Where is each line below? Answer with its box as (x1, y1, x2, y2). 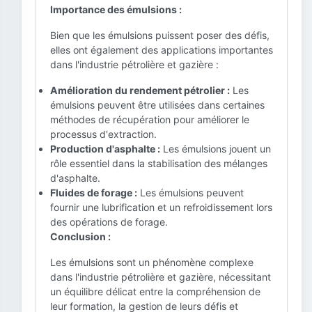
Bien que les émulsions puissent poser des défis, (50, 29, 270, 41)
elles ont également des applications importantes (50, 44, 273, 56)
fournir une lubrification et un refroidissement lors (50, 201, 272, 213)
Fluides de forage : (50, 187, 137, 198)
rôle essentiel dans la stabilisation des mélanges (50, 157, 267, 169)
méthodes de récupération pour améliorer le (50, 114, 249, 125)
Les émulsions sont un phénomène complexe (50, 256, 253, 268)
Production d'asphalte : (50, 143, 160, 155)
